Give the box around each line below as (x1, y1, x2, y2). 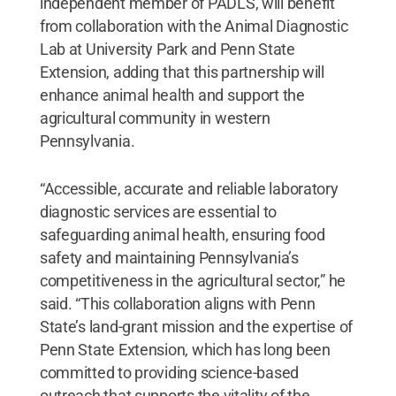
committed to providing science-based (39, 362, 300, 382)
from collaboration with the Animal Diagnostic (39, 16, 348, 35)
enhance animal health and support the (39, 85, 305, 104)
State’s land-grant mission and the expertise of (39, 316, 354, 336)
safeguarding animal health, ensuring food (39, 225, 325, 244)
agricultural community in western (39, 108, 270, 127)
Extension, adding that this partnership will (39, 62, 324, 81)
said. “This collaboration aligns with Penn (39, 293, 316, 313)
